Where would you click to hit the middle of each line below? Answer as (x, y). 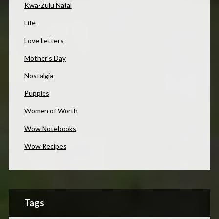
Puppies (37, 93)
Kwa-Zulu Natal (48, 5)
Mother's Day (45, 58)
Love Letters (44, 41)
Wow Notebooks (50, 129)
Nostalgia (39, 76)
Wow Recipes (45, 146)
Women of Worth (51, 111)
